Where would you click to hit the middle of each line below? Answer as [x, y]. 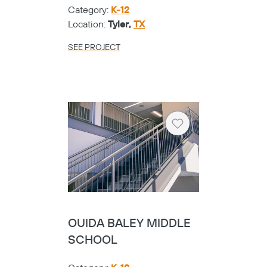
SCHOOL [93, 240]
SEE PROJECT [94, 48]
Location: [88, 25]
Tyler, [121, 25]
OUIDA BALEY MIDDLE [129, 224]
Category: [89, 10]
